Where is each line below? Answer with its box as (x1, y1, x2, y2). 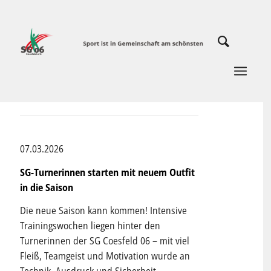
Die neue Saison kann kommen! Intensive (19, 204, 187, 218)
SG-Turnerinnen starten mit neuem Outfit (19, 165, 195, 179)
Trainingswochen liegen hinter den (19, 219, 160, 233)
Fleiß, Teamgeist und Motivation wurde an (19, 249, 190, 263)
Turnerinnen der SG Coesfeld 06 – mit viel (19, 234, 189, 248)
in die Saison (19, 180, 73, 194)
